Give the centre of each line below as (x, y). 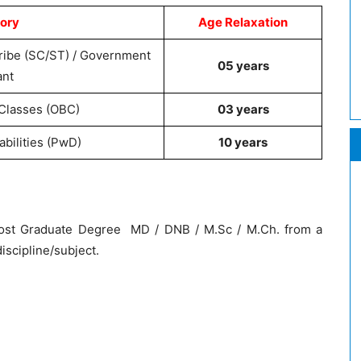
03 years (243, 109)
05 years (243, 66)
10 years (243, 142)
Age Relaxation (243, 22)
